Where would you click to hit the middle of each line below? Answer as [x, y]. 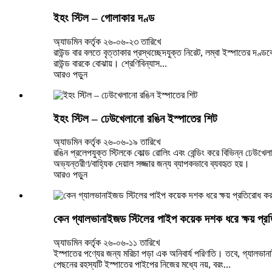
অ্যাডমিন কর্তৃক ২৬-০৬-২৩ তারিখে [107, 41]
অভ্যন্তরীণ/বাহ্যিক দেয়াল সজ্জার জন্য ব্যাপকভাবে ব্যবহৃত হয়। [151, 164]
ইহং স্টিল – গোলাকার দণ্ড [104, 18]
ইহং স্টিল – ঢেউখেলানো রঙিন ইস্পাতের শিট [135, 118]
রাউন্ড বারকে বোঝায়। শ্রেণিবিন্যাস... [110, 63]
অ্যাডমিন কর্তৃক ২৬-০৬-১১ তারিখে [107, 242]
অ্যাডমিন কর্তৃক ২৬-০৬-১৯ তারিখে [107, 142]
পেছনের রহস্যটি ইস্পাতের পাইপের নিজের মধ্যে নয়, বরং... [142, 264]
